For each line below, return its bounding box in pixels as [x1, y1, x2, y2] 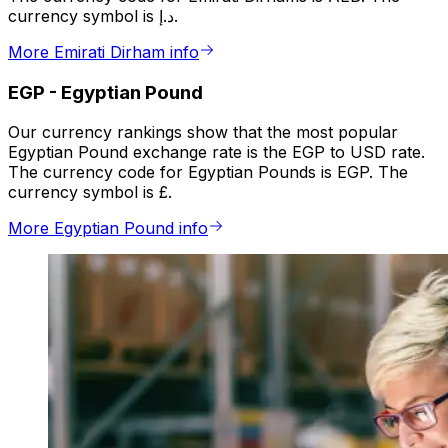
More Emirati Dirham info [8, 42, 199, 63]
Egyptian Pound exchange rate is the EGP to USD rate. [8, 142, 425, 163]
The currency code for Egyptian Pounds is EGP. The [8, 162, 408, 183]
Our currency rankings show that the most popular [8, 122, 398, 143]
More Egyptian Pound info [8, 218, 208, 239]
